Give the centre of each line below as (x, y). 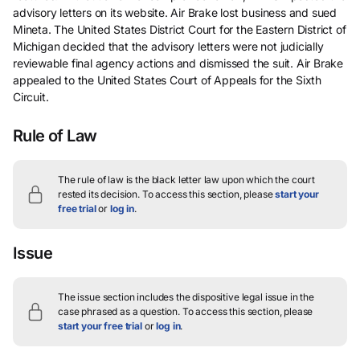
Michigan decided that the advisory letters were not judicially (168, 46)
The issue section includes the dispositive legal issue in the (186, 297)
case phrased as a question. (119, 311)
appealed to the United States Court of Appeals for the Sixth (168, 80)
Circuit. (31, 97)
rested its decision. (99, 194)
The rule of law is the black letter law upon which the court (187, 180)
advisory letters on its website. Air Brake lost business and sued (175, 12)
